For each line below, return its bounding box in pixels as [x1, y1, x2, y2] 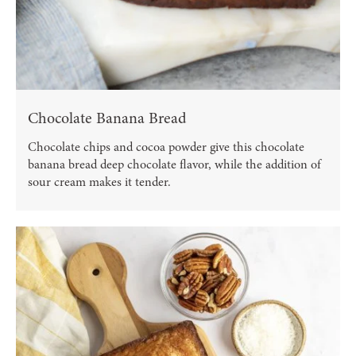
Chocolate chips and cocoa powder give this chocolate [28, 138, 304, 157]
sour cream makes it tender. [28, 173, 171, 192]
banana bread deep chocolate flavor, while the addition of [28, 156, 321, 174]
